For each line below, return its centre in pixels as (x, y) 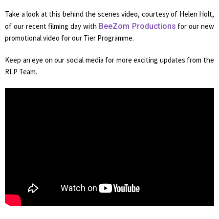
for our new (195, 26)
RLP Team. (21, 71)
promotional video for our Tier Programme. (69, 38)
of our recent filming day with (52, 26)
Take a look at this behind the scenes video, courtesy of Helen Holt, (109, 14)
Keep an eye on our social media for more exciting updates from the (109, 60)
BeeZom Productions (137, 26)
